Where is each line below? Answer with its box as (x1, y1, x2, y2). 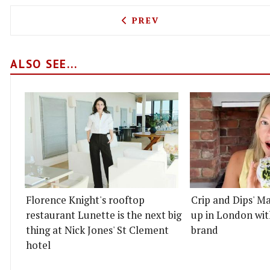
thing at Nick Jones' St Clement (26, 224, 169, 237)
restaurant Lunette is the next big (26, 209, 181, 222)
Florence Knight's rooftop (26, 193, 145, 207)
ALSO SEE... (10, 56, 78, 72)
